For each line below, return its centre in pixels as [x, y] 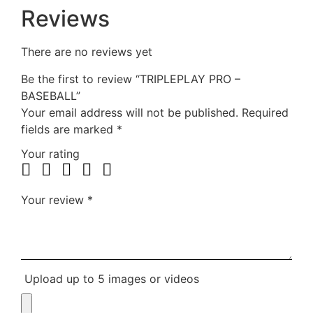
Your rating [50, 154]
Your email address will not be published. [130, 112]
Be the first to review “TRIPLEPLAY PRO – [131, 79]
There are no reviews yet [87, 52]
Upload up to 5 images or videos [112, 278]
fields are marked [69, 129]
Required [265, 112]
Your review [54, 200]
